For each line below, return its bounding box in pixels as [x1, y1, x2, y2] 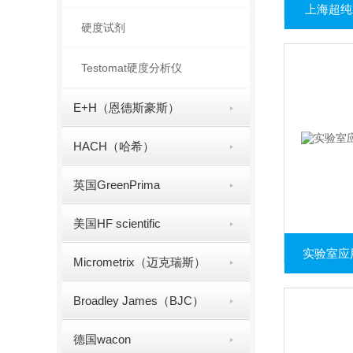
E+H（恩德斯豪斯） [73, 101, 180, 114]
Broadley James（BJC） [73, 294, 205, 307]
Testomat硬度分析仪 [80, 61, 182, 74]
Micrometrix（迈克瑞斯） [73, 255, 206, 269]
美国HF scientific [73, 217, 162, 230]
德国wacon [73, 333, 132, 346]
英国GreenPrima [73, 178, 161, 191]
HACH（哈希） [73, 139, 155, 153]
